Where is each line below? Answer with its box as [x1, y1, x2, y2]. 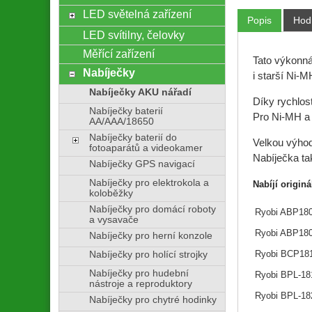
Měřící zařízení [82, 47, 155, 60]
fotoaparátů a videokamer [88, 142, 203, 153]
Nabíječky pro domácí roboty [88, 203, 216, 214]
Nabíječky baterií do [88, 132, 177, 143]
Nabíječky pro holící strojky [88, 249, 208, 260]
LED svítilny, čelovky [82, 28, 185, 41]
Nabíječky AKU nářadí [88, 86, 192, 97]
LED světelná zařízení [82, 7, 192, 20]
